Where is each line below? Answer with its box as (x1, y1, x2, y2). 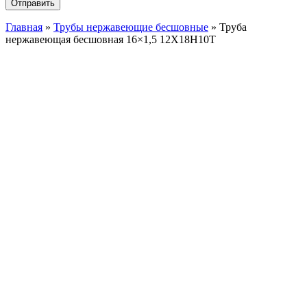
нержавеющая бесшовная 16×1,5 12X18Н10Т (5, 34, 216, 45)
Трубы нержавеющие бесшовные (53, 21, 208, 33)
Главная (5, 21, 42, 33)
